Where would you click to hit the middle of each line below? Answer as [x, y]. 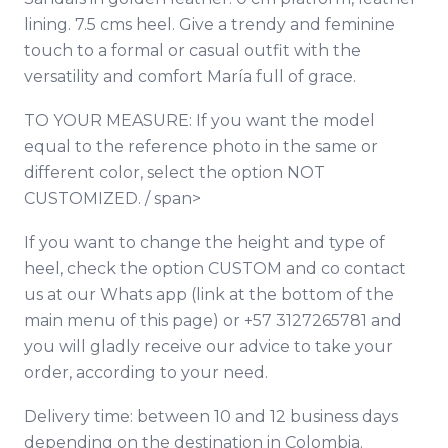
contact [375, 268]
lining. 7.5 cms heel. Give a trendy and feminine [209, 24]
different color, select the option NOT [174, 172]
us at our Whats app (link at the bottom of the [209, 294]
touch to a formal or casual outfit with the [192, 50]
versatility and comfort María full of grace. [190, 76]
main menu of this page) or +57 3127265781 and [213, 320]
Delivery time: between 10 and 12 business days [211, 416]
